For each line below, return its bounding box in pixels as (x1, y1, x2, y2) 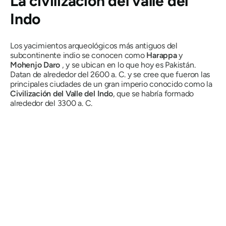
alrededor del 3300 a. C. (10, 98, 93, 108)
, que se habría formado (112, 88, 194, 98)
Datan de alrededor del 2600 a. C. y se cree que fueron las (10, 69, 210, 79)
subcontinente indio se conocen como (10, 50, 147, 60)
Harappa (146, 50, 177, 60)
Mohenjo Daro (10, 60, 61, 70)
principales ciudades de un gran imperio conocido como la (10, 79, 212, 89)
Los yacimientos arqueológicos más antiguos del (10, 40, 178, 50)
